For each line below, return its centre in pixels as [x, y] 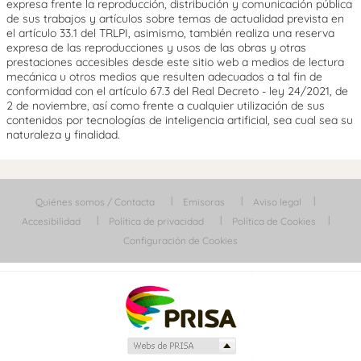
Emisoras [204, 202]
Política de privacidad [156, 222]
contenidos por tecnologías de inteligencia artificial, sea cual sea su [180, 120]
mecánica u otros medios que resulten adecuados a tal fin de [164, 77]
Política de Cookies [274, 222]
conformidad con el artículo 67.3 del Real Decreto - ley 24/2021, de [177, 91]
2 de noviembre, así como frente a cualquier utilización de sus [166, 106]
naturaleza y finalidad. [63, 135]
